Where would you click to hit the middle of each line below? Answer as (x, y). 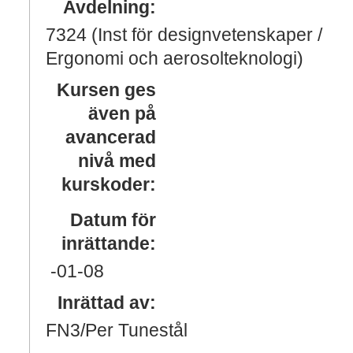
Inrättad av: (107, 303)
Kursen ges (106, 90)
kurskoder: (109, 184)
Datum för (113, 220)
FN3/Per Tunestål (117, 330)
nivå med (117, 161)
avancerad (111, 137)
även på (122, 113)
